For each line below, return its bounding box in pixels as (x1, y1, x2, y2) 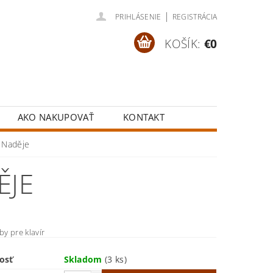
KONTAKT (122, 111, 165, 123)
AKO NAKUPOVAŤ (17, 111, 94, 123)
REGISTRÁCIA (172, 12, 218, 22)
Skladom (63, 253, 105, 265)
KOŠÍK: (165, 35, 201, 52)
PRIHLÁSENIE (115, 12, 161, 22)
